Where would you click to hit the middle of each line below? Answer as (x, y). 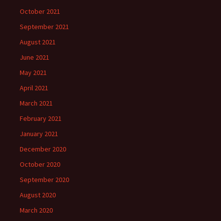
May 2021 (33, 73)
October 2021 (40, 11)
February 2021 (41, 118)
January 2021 (39, 134)
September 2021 (44, 27)
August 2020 (38, 195)
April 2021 (34, 88)
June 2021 (35, 57)
